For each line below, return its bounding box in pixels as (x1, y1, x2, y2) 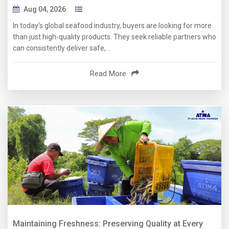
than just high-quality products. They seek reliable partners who (13, 33, 216, 41)
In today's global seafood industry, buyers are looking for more (13, 21, 212, 30)
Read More (90, 69, 126, 79)
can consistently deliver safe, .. (13, 44, 110, 53)
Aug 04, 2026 (24, 5, 66, 14)
